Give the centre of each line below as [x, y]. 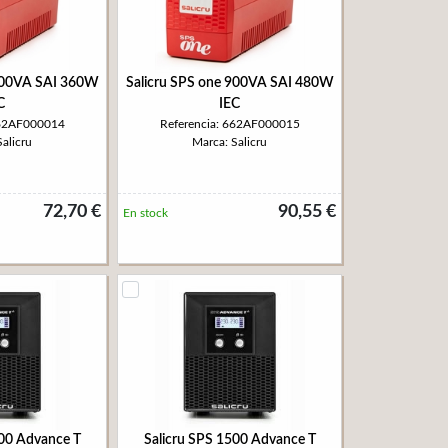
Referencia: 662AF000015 [229, 124]
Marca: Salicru [229, 142]
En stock [145, 213]
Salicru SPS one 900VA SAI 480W [229, 83]
